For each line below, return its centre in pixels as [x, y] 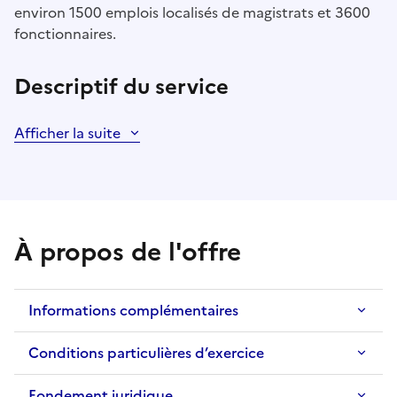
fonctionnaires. [65, 34]
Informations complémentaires [133, 311]
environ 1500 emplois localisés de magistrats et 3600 [192, 13]
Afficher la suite [67, 133]
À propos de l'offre [128, 252]
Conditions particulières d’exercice [146, 353]
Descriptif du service [121, 87]
